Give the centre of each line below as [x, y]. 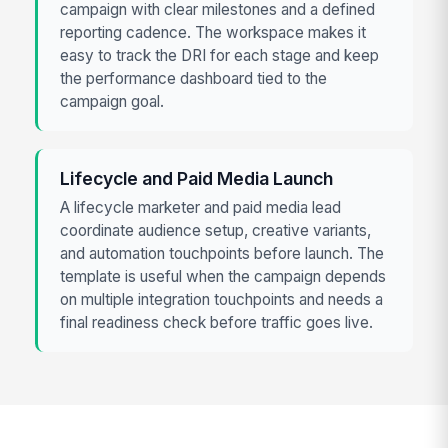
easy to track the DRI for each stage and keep [220, 56]
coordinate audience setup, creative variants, [216, 231]
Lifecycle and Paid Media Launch [197, 179]
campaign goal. [112, 102]
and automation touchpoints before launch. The [222, 254]
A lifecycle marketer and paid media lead [201, 208]
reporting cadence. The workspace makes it [213, 33]
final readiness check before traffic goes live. [217, 323]
